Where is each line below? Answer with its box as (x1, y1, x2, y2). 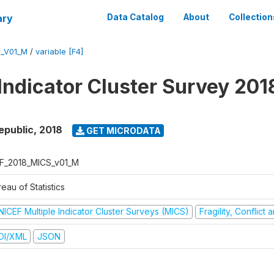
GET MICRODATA (84, 125, 161, 136)
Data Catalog (107, 12, 164, 22)
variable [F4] (35, 47, 83, 56)
